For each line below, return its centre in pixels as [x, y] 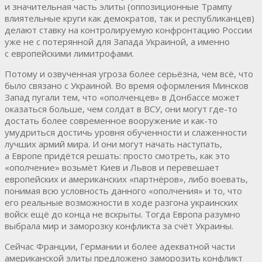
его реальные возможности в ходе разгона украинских [121, 202]
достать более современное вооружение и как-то [111, 120]
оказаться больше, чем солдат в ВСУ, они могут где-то [121, 108]
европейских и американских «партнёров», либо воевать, [126, 179]
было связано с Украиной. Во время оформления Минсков [127, 85]
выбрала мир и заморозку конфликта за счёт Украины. [119, 225]
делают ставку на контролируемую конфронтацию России [128, 30]
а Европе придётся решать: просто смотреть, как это [117, 155]
